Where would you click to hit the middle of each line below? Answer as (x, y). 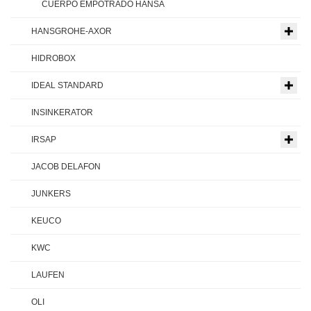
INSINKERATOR (62, 113)
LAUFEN (48, 275)
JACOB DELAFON (66, 167)
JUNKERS (51, 194)
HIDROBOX (53, 59)
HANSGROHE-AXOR (72, 32)
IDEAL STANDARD (67, 86)
